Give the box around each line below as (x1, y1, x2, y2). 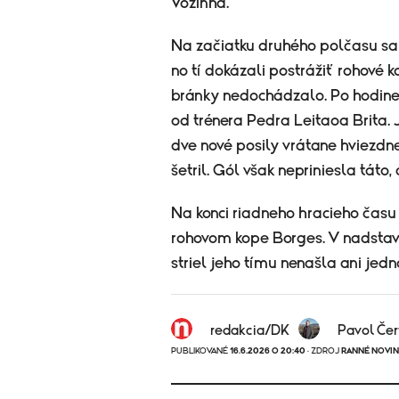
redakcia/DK (210, 323, 289, 338)
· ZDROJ (305, 346, 341, 356)
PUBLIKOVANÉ (171, 346, 230, 356)
